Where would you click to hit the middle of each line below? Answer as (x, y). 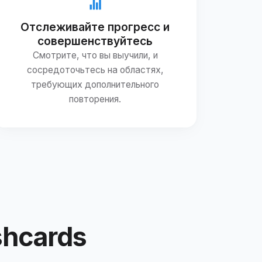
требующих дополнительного (95, 84)
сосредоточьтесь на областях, (95, 70)
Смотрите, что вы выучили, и (95, 55)
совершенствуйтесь (95, 41)
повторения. (95, 99)
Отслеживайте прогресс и (95, 27)
